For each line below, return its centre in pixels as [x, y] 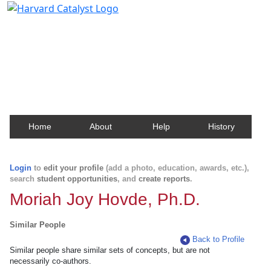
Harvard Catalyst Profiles [84, 27]
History [221, 126]
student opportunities [77, 179]
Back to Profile [219, 239]
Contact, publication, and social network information [135, 45]
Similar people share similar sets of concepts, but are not [110, 250]
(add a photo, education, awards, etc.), [176, 168]
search [23, 179]
